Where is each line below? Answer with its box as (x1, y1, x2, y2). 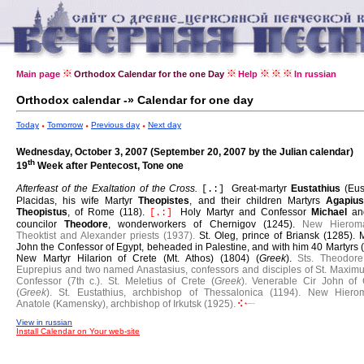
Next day (148, 120, 181, 129)
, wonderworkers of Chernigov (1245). (108, 219, 302, 230)
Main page (16, 69, 60, 79)
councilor (16, 219, 65, 230)
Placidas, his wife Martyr (16, 195, 139, 206)
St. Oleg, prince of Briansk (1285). (199, 230, 359, 241)
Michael (310, 206, 352, 218)
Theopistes (138, 195, 190, 206)
